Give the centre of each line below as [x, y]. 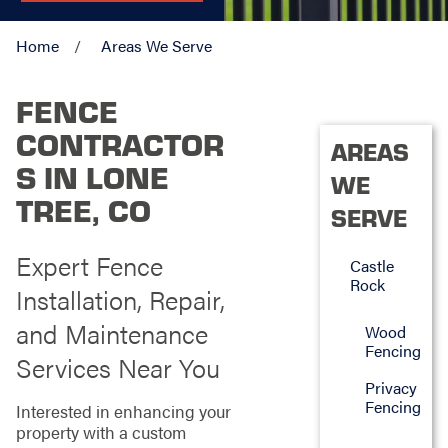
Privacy [391, 388]
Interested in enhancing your [123, 411]
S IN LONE [92, 175]
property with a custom [100, 432]
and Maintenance [111, 333]
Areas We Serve [156, 46]
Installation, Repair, [120, 299]
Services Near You [117, 367]
